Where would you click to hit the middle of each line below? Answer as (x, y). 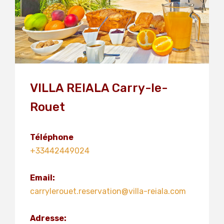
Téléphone (52, 137)
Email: (42, 178)
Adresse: (48, 218)
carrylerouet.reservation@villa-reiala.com (108, 191)
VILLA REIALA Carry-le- (99, 88)
